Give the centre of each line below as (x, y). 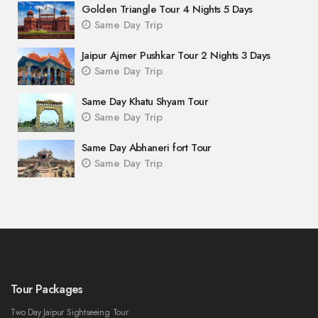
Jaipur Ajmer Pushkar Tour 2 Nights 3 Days (176, 56)
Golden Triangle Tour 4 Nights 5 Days (167, 10)
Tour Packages (47, 290)
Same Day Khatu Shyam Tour (145, 102)
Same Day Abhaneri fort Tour (147, 148)
